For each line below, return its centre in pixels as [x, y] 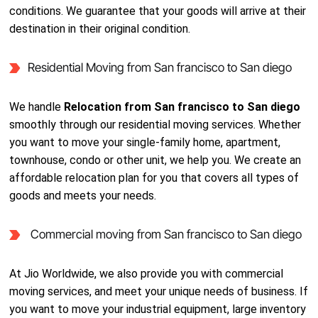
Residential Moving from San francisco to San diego [159, 67]
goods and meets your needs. [83, 196]
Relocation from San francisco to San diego [182, 107]
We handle [37, 107]
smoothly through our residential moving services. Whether [155, 125]
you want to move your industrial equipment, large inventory [158, 309]
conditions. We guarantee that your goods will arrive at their [158, 11]
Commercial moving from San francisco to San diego [164, 234]
